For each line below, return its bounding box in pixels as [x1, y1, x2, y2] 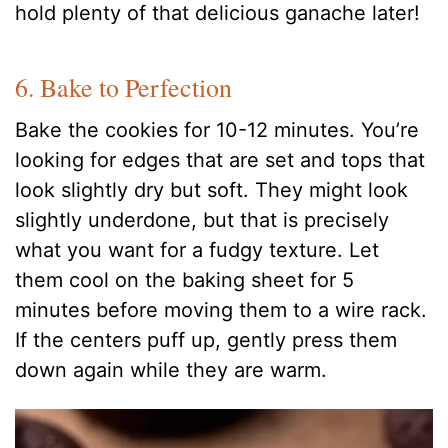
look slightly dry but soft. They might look [15, 177, 409, 202]
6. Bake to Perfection [15, 69, 233, 104]
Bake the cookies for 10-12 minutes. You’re [15, 117, 420, 142]
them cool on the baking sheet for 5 [15, 267, 355, 292]
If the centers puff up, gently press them [15, 327, 398, 352]
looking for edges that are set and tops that [15, 147, 426, 172]
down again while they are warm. [15, 357, 328, 382]
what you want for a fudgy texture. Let [15, 237, 380, 262]
